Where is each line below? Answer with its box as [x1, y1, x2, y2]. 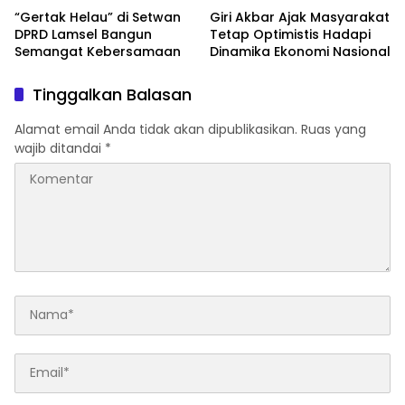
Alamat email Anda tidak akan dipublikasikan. [14, 119, 297, 138]
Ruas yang [301, 119, 366, 138]
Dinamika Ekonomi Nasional [210, 42, 391, 61]
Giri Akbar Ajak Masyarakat [210, 7, 390, 26]
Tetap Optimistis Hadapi [210, 24, 371, 43]
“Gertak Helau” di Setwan [14, 7, 181, 26]
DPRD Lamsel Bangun [14, 24, 152, 43]
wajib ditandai [14, 138, 105, 157]
